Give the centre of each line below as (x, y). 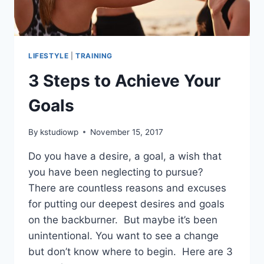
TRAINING (94, 56)
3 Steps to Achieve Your (124, 80)
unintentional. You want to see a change (123, 235)
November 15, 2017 (127, 132)
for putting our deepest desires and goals (126, 204)
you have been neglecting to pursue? (119, 172)
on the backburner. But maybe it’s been (123, 220)
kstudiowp (60, 132)
